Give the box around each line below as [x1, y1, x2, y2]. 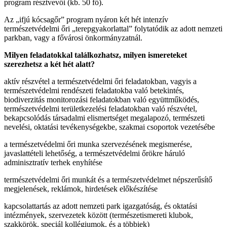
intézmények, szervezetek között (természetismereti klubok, [4, 210, 193, 219]
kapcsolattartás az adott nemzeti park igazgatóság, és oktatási [4, 201, 197, 210]
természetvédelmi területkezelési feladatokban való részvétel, [4, 104, 197, 113]
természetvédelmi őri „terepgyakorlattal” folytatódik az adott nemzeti [4, 24, 222, 33]
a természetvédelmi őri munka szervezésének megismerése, [4, 139, 192, 148]
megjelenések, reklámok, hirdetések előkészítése [4, 184, 158, 193]
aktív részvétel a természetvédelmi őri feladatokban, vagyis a [4, 77, 197, 86]
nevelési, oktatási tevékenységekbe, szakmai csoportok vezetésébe [4, 122, 215, 131]
